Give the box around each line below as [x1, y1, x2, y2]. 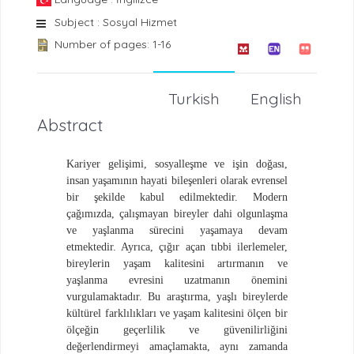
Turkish [168, 88, 220, 109]
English [250, 88, 302, 109]
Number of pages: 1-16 [55, 36, 171, 51]
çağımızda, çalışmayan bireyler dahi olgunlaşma [66, 208, 288, 220]
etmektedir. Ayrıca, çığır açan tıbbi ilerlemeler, [66, 241, 288, 254]
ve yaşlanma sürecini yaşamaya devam [66, 224, 288, 237]
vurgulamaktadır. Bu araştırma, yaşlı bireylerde [66, 291, 288, 303]
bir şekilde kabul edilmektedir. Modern [66, 191, 288, 204]
